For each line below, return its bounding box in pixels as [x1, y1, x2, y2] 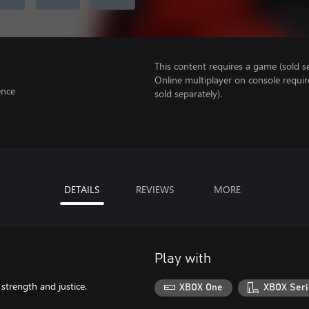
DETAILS [64, 182, 99, 196]
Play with [154, 251, 211, 266]
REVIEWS [135, 182, 174, 196]
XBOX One [179, 283, 223, 293]
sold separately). [154, 87, 222, 100]
